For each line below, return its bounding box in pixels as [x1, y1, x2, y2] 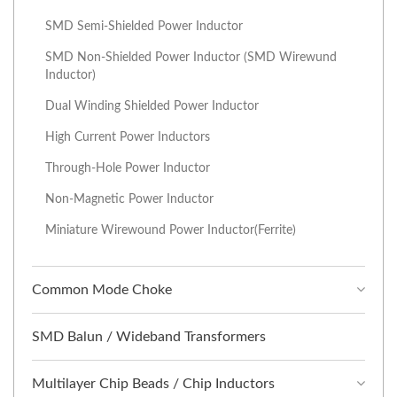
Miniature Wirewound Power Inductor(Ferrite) [45, 223, 296, 237]
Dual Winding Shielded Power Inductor [45, 99, 259, 113]
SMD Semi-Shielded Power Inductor [45, 19, 243, 34]
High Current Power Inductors [45, 130, 210, 144]
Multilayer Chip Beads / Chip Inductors [32, 377, 275, 392]
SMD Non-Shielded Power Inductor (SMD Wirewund [45, 51, 337, 65]
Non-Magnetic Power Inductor [45, 192, 214, 206]
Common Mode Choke [32, 283, 172, 298]
